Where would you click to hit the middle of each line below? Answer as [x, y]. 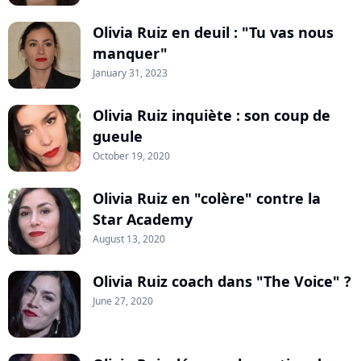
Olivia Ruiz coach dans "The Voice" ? [222, 281]
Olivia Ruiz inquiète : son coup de [212, 115]
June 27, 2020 [123, 301]
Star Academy [143, 219]
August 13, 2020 [129, 239]
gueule [118, 136]
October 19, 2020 [131, 156]
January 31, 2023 [130, 73]
